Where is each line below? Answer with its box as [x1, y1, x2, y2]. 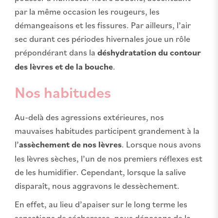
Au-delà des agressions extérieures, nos [15, 111, 164, 122]
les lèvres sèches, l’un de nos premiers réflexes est [15, 152, 202, 163]
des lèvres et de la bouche [15, 60, 113, 72]
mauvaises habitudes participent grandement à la [15, 125, 200, 136]
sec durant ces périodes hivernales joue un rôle [15, 33, 190, 44]
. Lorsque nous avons [122, 138, 201, 149]
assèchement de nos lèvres [19, 138, 122, 150]
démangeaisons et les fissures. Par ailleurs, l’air [15, 19, 191, 30]
